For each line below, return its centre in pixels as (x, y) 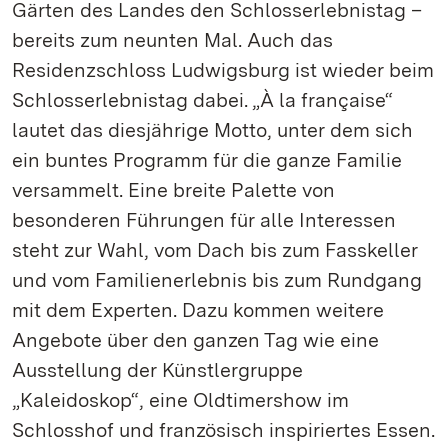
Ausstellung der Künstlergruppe (157, 370)
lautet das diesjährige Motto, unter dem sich (212, 130)
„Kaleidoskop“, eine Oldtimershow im (180, 400)
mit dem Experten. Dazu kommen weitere (198, 310)
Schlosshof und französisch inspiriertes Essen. (223, 430)
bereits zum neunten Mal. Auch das (172, 40)
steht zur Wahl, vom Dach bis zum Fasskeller (215, 250)
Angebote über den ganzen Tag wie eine (195, 340)
